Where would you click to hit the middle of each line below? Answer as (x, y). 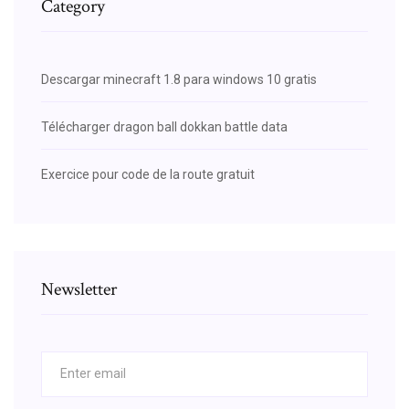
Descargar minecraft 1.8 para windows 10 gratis (179, 79)
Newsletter (79, 289)
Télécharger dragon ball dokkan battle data (164, 126)
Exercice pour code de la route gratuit (148, 174)
